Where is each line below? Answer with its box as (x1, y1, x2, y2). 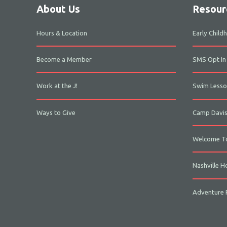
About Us (36, 3, 80, 15)
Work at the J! (36, 82, 78, 90)
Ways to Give (36, 108, 75, 116)
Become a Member (36, 55, 92, 63)
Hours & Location (36, 29, 87, 36)
